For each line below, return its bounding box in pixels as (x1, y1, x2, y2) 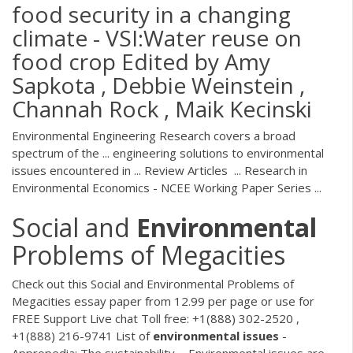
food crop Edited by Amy (12, 46, 270, 76)
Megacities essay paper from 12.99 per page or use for (12, 293, 314, 310)
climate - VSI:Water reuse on (12, 22, 302, 53)
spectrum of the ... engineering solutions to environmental (12, 144, 324, 161)
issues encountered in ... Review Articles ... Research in (12, 162, 307, 178)
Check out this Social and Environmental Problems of (12, 276, 294, 292)
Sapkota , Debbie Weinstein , (12, 69, 305, 100)
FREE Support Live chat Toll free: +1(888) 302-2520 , (12, 310, 299, 327)
